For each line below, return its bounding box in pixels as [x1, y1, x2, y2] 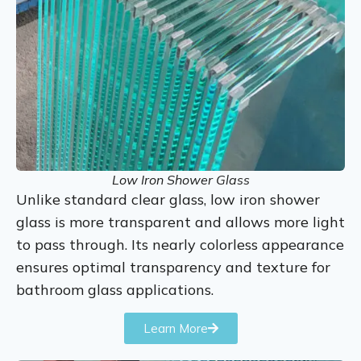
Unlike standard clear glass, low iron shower [16, 189, 320, 209]
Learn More [143, 320, 208, 336]
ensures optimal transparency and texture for [16, 257, 330, 276]
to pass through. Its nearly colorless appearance [16, 234, 344, 254]
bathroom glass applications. [16, 280, 218, 299]
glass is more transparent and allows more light [16, 212, 345, 231]
